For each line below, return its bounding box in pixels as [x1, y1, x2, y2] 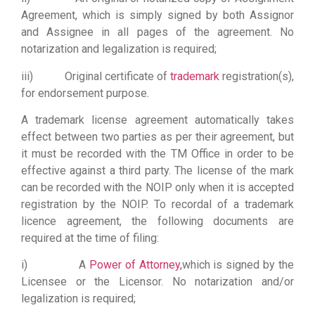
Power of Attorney [89, 258, 180, 272]
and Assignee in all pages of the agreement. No [21, 25, 294, 39]
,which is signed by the [179, 258, 295, 272]
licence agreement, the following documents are [21, 214, 294, 228]
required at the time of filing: [21, 231, 159, 245]
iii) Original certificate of [21, 69, 170, 83]
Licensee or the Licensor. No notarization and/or [21, 275, 294, 289]
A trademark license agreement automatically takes [21, 112, 294, 127]
